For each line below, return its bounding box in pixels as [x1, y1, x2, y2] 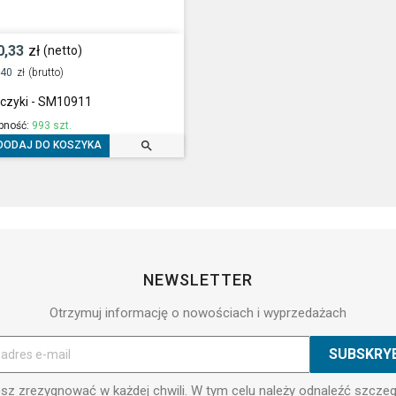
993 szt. [32, 118, 72, 132]
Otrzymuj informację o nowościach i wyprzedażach [49, 304, 346, 321]
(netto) [42, 43, 82, 58]
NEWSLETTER [143, 270, 253, 289]
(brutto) [27, 65, 64, 79]
